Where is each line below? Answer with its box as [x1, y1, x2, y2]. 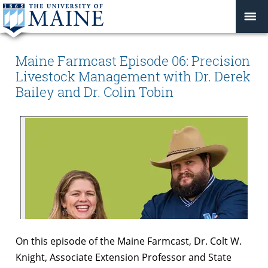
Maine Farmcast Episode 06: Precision [16, 52, 250, 70]
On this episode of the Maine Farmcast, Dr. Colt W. [16, 234, 242, 248]
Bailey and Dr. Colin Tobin [16, 83, 173, 101]
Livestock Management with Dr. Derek [16, 68, 251, 86]
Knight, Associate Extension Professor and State [16, 250, 232, 264]
